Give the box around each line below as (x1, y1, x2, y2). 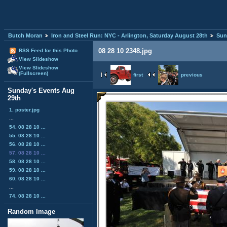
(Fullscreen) (19, 70, 48, 77)
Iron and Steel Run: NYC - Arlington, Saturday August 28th (51, 32, 208, 39)
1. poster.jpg (9, 106, 40, 112)
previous (181, 71, 203, 78)
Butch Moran (8, 32, 43, 39)
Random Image (8, 207, 55, 215)
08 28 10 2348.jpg (98, 47, 152, 55)
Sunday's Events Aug (8, 87, 74, 95)
